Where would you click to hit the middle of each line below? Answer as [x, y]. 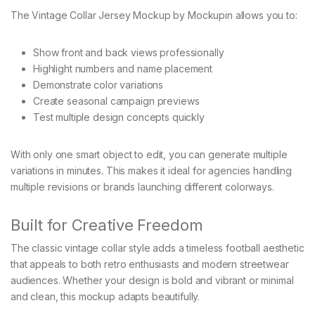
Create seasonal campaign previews [116, 101]
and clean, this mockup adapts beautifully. [105, 296]
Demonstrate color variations [98, 84]
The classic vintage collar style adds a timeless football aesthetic [157, 247]
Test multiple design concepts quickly [119, 117]
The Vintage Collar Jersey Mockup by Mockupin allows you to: [154, 15]
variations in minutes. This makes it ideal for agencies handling [152, 170]
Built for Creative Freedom [107, 225]
